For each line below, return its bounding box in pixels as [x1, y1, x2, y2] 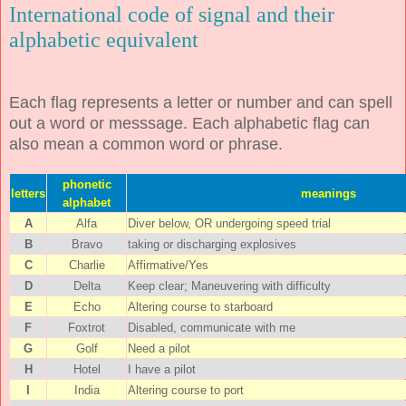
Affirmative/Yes [128, 257, 208, 272]
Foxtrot [68, 320, 105, 334]
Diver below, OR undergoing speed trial [128, 216, 331, 230]
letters [11, 186, 45, 200]
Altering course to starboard [128, 299, 273, 314]
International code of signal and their [9, 3, 334, 27]
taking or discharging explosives [128, 237, 296, 251]
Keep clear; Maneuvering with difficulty [128, 278, 331, 293]
